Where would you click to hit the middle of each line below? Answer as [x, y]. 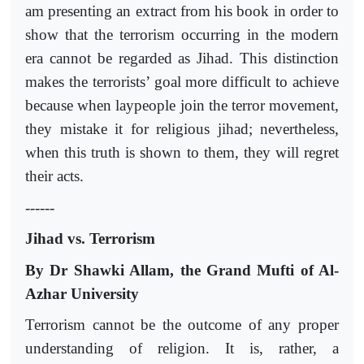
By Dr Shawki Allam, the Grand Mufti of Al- [182, 270]
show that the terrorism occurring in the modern [182, 35]
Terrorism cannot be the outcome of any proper [182, 325]
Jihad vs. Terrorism [90, 239]
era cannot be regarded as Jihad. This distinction [182, 58]
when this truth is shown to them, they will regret [182, 153]
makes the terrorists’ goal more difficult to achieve [182, 82]
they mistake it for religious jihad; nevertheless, [182, 129]
